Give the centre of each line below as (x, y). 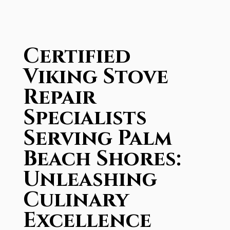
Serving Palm (97, 139)
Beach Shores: (102, 159)
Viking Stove (95, 77)
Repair (59, 98)
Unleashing (90, 180)
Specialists (85, 118)
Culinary (76, 200)
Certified (76, 56)
